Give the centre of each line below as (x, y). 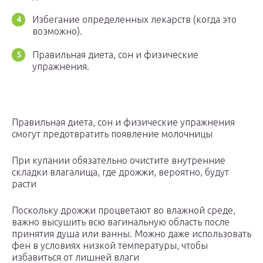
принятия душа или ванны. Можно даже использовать (131, 234)
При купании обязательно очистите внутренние (119, 161)
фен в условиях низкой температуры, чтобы (110, 246)
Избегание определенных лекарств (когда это (134, 20)
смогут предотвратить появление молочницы (112, 134)
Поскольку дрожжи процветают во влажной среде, (124, 210)
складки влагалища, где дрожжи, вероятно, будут (120, 172)
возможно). (57, 31)
